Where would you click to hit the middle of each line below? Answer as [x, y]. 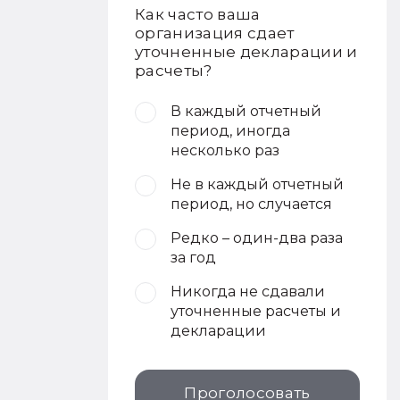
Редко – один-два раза [257, 238]
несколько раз [225, 150]
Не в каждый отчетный [257, 184]
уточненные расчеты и [256, 311]
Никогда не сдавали [248, 292]
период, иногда [230, 131]
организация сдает [215, 33]
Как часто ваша [198, 14]
